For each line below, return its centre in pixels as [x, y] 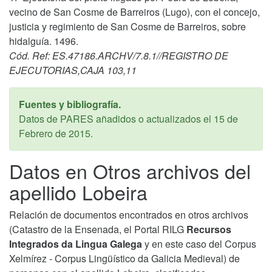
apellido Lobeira [78, 192]
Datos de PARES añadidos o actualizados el [116, 118]
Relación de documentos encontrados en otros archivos [129, 214]
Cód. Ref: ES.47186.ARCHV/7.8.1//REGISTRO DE [119, 55]
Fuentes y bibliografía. [70, 104]
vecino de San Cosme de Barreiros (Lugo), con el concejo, [134, 12]
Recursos [209, 229]
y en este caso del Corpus [199, 243]
